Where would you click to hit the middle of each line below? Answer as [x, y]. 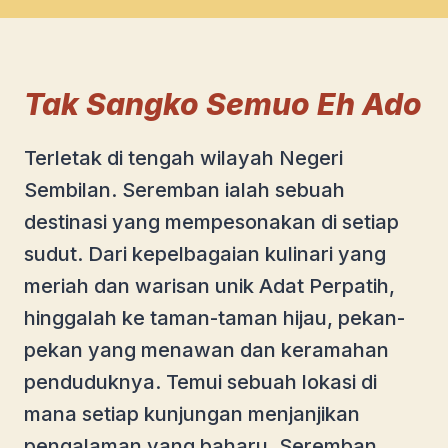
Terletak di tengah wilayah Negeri [183, 157]
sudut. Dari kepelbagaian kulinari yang [205, 253]
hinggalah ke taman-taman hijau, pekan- [214, 317]
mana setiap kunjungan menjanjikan [192, 413]
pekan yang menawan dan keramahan [206, 349]
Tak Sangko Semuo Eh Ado [223, 103]
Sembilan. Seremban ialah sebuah [184, 189]
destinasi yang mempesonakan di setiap [211, 221]
